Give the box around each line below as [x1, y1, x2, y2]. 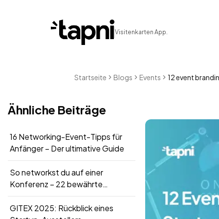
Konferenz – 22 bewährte [10, 178, 103, 189]
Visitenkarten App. [115, 28, 168, 36]
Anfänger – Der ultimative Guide [10, 143, 124, 153]
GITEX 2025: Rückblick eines [10, 202, 113, 213]
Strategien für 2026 [10, 190, 82, 201]
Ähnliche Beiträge [8, 102, 106, 117]
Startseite [74, 72, 107, 82]
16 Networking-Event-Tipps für [10, 131, 122, 142]
